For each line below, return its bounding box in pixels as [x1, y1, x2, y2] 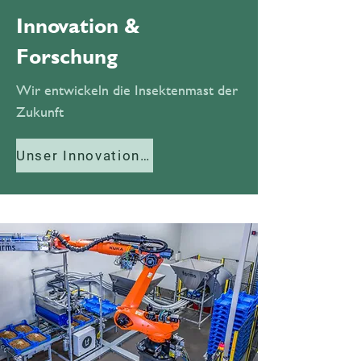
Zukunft [16, 101, 64, 122]
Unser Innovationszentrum [140, 147, 150, 164]
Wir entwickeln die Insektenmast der [16, 79, 238, 101]
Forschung [16, 42, 118, 70]
